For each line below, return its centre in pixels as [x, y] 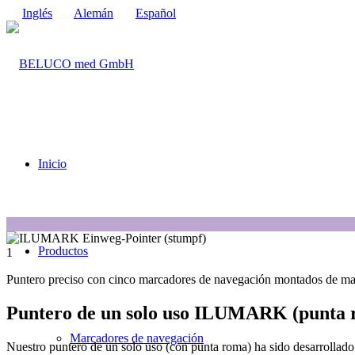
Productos [63, 251]
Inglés [37, 13]
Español [156, 13]
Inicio [52, 164]
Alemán [94, 13]
